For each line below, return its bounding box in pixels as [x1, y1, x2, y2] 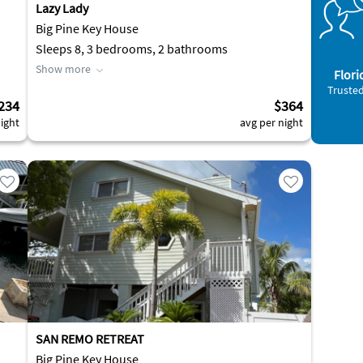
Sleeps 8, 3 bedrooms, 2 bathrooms [36, 41, 228, 57]
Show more [36, 62, 91, 76]
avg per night [240, 115, 303, 130]
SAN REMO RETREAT [36, 331, 144, 347]
